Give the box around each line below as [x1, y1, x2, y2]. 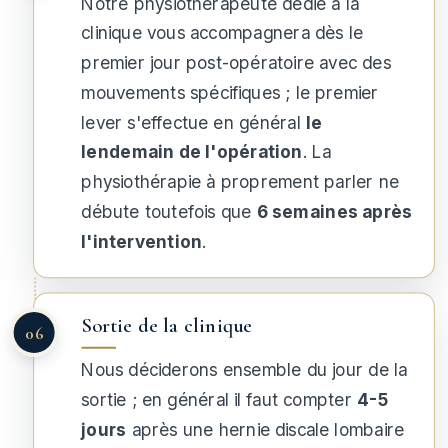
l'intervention [81, 231, 203, 252]
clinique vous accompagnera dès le [81, 23, 364, 44]
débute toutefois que [81, 201, 257, 222]
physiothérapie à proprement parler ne [81, 171, 400, 193]
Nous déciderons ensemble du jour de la [81, 360, 408, 381]
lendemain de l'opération [81, 142, 303, 163]
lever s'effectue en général [81, 112, 306, 133]
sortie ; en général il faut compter [81, 389, 358, 411]
